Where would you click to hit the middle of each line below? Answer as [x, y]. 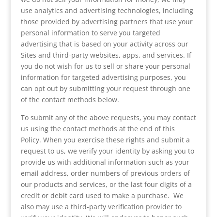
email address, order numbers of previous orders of [105, 173]
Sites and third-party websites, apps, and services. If [106, 55]
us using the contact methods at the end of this [98, 129]
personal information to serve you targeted [90, 33]
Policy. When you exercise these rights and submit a [105, 140]
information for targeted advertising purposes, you [103, 77]
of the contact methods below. [71, 100]
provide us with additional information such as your [105, 162]
